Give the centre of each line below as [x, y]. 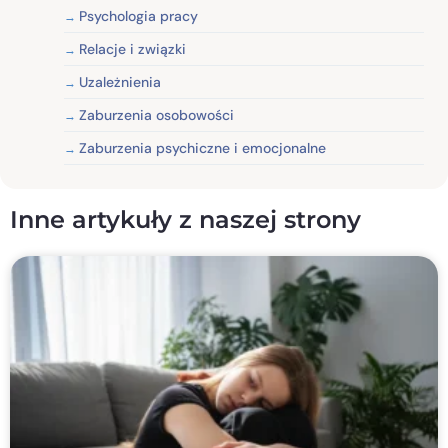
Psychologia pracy [138, 15]
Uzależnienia [120, 81]
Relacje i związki [132, 48]
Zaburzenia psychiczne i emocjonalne [202, 147]
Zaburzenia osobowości [156, 114]
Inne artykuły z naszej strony [185, 219]
